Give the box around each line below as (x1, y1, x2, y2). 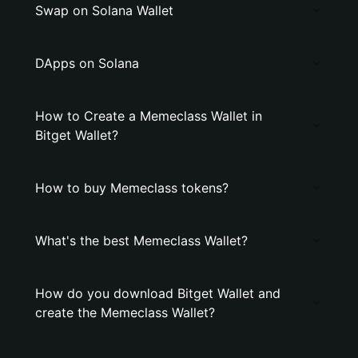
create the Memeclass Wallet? (35, 304, 215, 320)
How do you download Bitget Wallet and (35, 285, 280, 301)
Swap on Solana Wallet (35, 2, 173, 18)
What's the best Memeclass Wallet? (35, 233, 248, 249)
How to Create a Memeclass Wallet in (35, 108, 262, 124)
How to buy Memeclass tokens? (35, 180, 229, 196)
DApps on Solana (35, 55, 139, 71)
